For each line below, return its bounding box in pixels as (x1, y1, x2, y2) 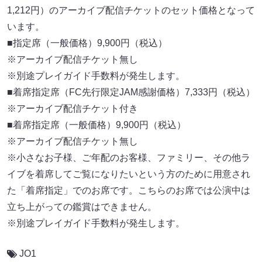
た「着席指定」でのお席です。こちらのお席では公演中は (7, 185, 250, 196)
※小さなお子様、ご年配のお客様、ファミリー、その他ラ (7, 153, 250, 163)
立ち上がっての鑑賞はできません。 (7, 202, 157, 212)
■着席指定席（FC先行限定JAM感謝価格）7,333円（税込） (7, 87, 255, 98)
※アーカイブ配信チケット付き (7, 104, 138, 114)
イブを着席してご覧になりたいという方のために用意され (7, 169, 250, 180)
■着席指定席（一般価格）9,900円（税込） (7, 120, 186, 130)
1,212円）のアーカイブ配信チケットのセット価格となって (7, 5, 255, 16)
